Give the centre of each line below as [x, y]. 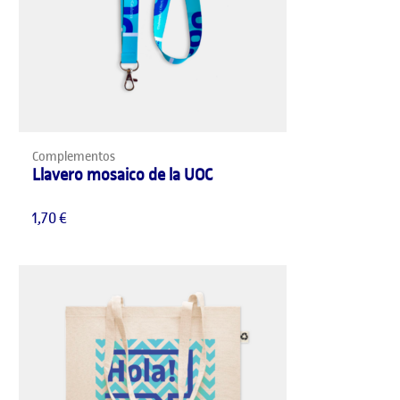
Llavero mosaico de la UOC [123, 174]
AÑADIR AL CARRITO [200, 149]
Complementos [74, 156]
